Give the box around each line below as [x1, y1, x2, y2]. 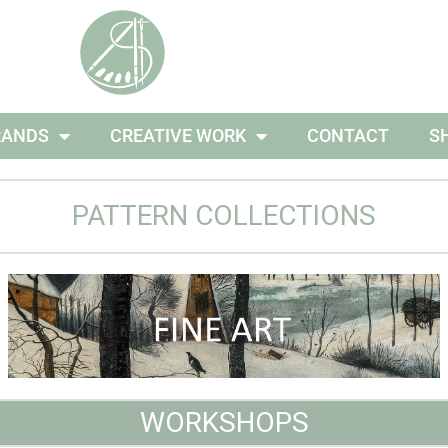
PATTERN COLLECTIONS [72, 199, 376, 233]
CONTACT [306, 125, 389, 146]
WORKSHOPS [139, 405, 309, 439]
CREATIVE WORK [109, 125, 246, 146]
